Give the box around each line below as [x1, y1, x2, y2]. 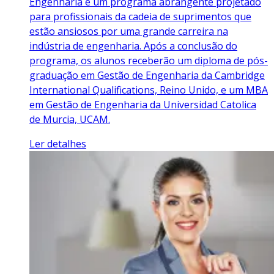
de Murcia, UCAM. [29, 112, 110, 126]
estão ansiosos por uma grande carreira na [29, 24, 228, 38]
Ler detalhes [29, 136, 86, 150]
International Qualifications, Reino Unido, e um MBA [29, 83, 268, 97]
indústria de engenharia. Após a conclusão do [29, 39, 237, 53]
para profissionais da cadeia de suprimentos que [29, 9, 251, 23]
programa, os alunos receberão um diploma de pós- [29, 53, 268, 67]
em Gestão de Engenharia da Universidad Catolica [29, 97, 256, 111]
